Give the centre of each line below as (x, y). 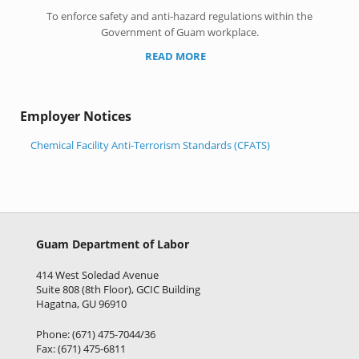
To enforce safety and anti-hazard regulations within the (179, 16)
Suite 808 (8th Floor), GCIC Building (118, 290)
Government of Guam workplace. (179, 32)
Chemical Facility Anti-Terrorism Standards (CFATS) (150, 145)
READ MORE (176, 56)
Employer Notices (76, 117)
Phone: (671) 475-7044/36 (96, 334)
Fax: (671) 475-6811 (81, 348)
